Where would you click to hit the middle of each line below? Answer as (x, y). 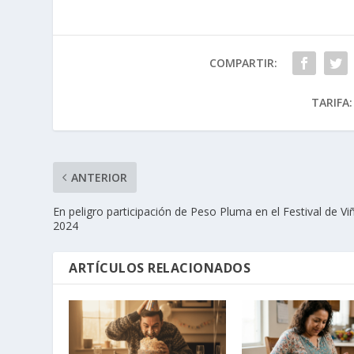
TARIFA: (331, 103)
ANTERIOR (100, 178)
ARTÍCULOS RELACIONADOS (160, 268)
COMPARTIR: (243, 63)
